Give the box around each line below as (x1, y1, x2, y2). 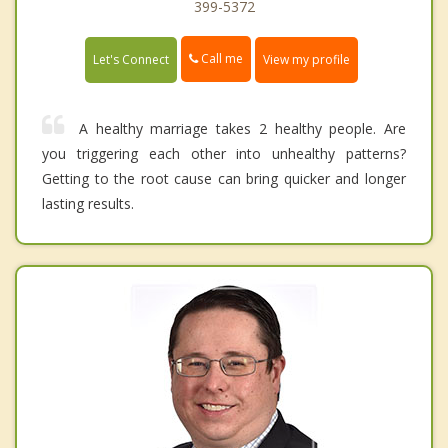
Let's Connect (93, 50, 169, 68)
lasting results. (42, 193, 134, 213)
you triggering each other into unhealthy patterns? (42, 143, 406, 163)
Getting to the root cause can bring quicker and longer (42, 168, 406, 188)
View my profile (263, 50, 350, 68)
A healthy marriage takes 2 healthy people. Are (79, 118, 406, 138)
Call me (198, 50, 243, 68)
